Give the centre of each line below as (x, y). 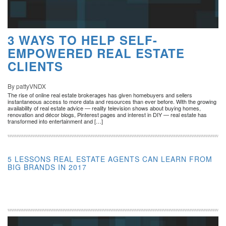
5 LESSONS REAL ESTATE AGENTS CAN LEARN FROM (110, 159)
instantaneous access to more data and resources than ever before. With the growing (112, 101)
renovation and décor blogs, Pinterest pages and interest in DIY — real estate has (107, 114)
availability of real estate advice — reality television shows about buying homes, (104, 108)
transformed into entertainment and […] (55, 121)
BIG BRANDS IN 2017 (47, 167)
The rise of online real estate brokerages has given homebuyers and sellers (100, 95)
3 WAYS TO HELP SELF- (82, 40)
